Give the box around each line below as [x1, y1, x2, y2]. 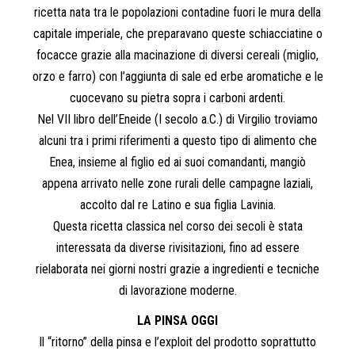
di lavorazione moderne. [118, 282, 237, 298]
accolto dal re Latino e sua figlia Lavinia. [79, 197, 276, 212]
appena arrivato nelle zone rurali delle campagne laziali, [42, 175, 313, 191]
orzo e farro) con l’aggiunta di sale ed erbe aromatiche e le [32, 68, 323, 84]
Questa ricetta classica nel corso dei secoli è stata [52, 218, 303, 234]
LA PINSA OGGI [137, 313, 218, 328]
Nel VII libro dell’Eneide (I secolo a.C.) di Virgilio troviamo [37, 111, 318, 127]
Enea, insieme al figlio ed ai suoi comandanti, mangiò [49, 154, 306, 170]
